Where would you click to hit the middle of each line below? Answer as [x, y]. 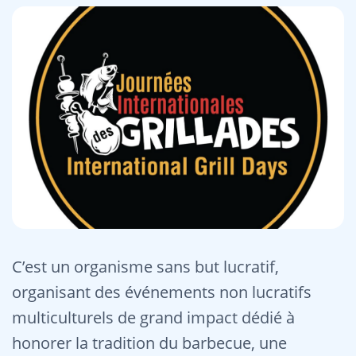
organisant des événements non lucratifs [162, 292]
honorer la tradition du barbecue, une [149, 343]
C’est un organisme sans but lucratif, [145, 267]
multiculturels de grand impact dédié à [153, 317]
